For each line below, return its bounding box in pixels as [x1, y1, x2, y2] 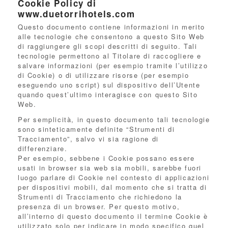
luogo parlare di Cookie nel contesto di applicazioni [18, 173, 210, 182]
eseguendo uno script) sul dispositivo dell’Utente [18, 80, 201, 90]
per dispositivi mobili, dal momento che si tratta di [18, 182, 207, 192]
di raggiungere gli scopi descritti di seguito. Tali [18, 41, 197, 51]
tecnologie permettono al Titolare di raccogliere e [18, 51, 202, 61]
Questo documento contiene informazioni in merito [18, 22, 205, 32]
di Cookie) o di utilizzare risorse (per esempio [18, 70, 189, 80]
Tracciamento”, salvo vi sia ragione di [18, 134, 159, 144]
